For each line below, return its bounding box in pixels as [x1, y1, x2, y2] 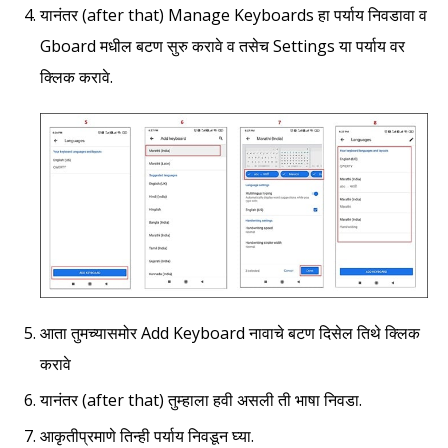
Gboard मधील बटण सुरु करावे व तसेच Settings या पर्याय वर [40, 34, 405, 57]
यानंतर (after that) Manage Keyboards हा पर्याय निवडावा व [40, 3, 427, 26]
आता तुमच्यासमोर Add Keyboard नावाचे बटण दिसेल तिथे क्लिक [40, 322, 420, 345]
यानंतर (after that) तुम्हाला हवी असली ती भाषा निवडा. [40, 389, 362, 412]
